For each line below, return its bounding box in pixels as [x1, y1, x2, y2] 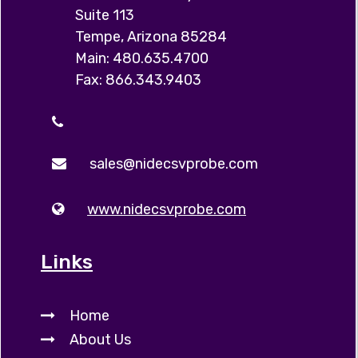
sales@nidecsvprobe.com [89, 155, 258, 173]
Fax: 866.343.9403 [75, 71, 201, 89]
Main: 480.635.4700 [75, 50, 209, 67]
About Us [70, 331, 131, 348]
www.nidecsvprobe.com [87, 201, 246, 218]
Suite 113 [75, 6, 134, 24]
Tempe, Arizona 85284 [75, 28, 227, 46]
